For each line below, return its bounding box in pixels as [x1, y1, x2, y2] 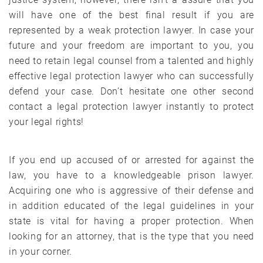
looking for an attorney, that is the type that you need [9, 230, 254, 242]
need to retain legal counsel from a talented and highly [9, 55, 254, 66]
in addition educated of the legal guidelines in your [9, 200, 254, 211]
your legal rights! [9, 116, 84, 127]
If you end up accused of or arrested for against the [9, 154, 254, 166]
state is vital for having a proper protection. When [9, 215, 254, 227]
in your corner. [9, 245, 72, 257]
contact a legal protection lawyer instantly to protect [9, 100, 254, 112]
